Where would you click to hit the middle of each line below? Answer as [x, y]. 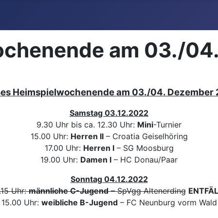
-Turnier [167, 125]
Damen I [96, 160]
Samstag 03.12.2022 [109, 113]
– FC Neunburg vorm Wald [167, 202]
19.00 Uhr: [60, 160]
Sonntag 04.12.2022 [109, 179]
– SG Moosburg [144, 148]
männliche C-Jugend [68, 191]
